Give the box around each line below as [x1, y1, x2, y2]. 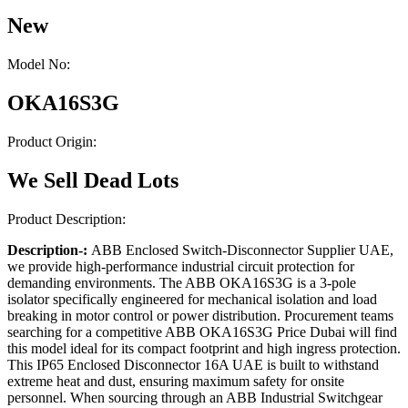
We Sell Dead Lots [7, 168, 178, 193]
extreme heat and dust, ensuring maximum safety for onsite [7, 372, 344, 389]
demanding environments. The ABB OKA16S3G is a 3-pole [7, 274, 356, 291]
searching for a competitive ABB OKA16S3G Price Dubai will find [7, 323, 397, 340]
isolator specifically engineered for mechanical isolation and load [7, 291, 377, 307]
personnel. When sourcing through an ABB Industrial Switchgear [7, 389, 382, 405]
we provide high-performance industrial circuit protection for [7, 258, 354, 274]
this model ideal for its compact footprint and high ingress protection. [7, 340, 401, 356]
